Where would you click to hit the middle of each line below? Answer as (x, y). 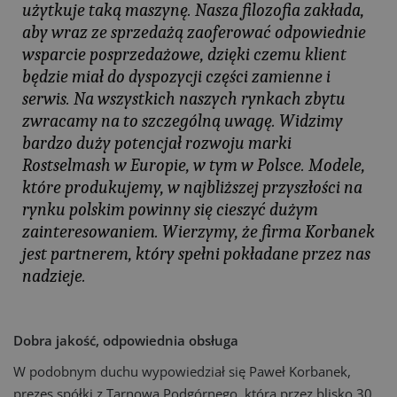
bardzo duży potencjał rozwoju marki (157, 143)
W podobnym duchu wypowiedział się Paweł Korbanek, (182, 371)
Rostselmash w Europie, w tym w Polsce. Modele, (194, 165)
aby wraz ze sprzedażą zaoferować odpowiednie (194, 32)
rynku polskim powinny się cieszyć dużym (170, 210)
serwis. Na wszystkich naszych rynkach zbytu (184, 99)
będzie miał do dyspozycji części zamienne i (176, 77)
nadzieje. (54, 276)
